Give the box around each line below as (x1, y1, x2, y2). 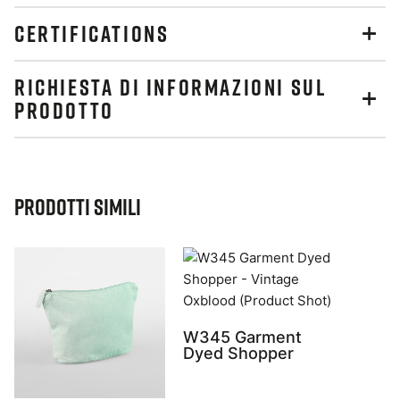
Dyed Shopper (183, 344, 294, 362)
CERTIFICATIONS (14, 20, 170, 47)
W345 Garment (183, 328, 302, 346)
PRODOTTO (14, 96, 114, 124)
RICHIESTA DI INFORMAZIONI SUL (14, 73, 327, 101)
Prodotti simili (14, 193, 141, 221)
